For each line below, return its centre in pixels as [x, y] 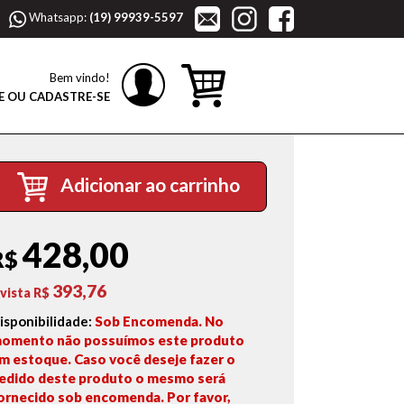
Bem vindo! [80, 78]
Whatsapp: [58, 18]
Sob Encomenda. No [160, 321]
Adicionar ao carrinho [149, 184]
